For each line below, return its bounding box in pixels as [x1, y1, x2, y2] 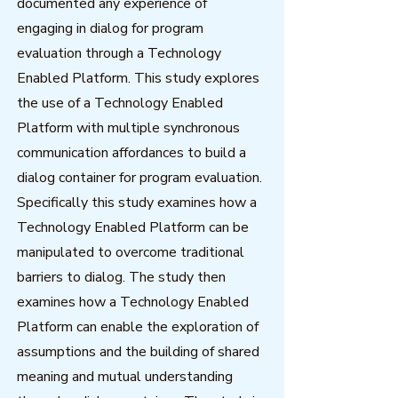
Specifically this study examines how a [17, 193, 257, 212]
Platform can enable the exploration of [17, 317, 259, 337]
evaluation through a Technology [17, 44, 221, 63]
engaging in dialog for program [17, 19, 203, 38]
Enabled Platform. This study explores [17, 68, 259, 88]
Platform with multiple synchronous [17, 118, 240, 138]
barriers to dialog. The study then [17, 267, 226, 287]
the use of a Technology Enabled [17, 93, 223, 113]
